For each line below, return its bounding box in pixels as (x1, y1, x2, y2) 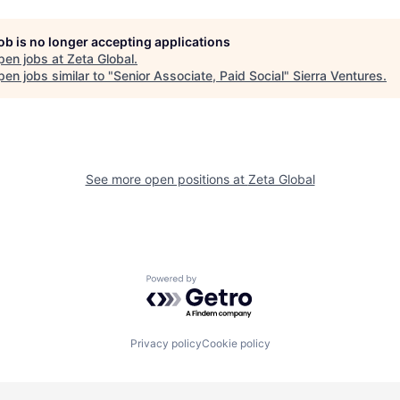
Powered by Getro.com (146, 274, 303, 292)
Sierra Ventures (293, 68, 383, 83)
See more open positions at (85, 171, 248, 187)
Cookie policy (201, 336, 271, 350)
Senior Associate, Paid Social (113, 68, 284, 83)
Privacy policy (129, 336, 202, 350)
